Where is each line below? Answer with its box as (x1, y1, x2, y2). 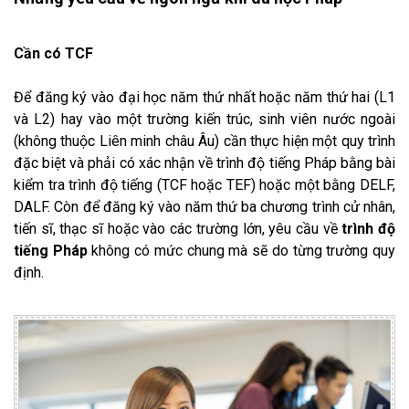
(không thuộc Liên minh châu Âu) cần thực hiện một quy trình (14, 132, 395, 151)
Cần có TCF (14, 45, 93, 63)
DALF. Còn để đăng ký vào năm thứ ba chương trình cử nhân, (14, 198, 395, 216)
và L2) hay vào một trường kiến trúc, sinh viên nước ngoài (14, 110, 395, 129)
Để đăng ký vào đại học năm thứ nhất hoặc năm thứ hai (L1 (14, 89, 395, 107)
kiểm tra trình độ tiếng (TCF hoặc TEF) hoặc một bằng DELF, (14, 176, 395, 194)
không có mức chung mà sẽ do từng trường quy (87, 242, 396, 260)
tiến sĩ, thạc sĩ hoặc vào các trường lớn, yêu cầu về (14, 220, 342, 238)
